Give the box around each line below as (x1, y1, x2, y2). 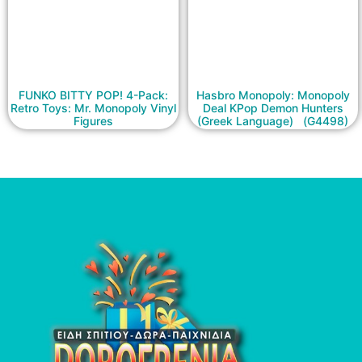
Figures (73, 113, 113, 128)
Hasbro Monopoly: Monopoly (196, 87, 350, 102)
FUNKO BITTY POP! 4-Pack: (18, 87, 168, 102)
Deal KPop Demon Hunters (202, 100, 343, 115)
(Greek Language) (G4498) (197, 113, 349, 128)
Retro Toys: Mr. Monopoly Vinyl (10, 100, 176, 115)
